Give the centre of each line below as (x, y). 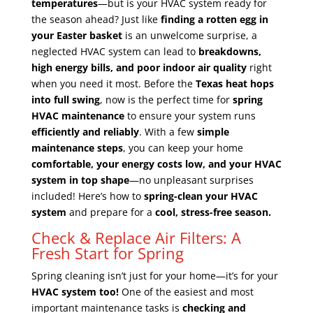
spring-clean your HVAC (201, 196)
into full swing (65, 99)
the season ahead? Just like (96, 19)
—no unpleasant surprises (191, 180)
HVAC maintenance (78, 115)
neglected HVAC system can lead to (115, 51)
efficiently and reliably (85, 131)
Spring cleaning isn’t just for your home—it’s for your (154, 275)
